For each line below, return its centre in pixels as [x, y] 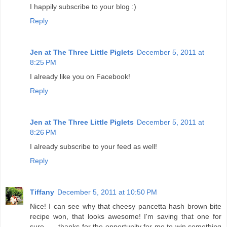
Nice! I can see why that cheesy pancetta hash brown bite [126, 206]
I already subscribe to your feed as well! [93, 147]
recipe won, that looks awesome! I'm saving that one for [126, 217]
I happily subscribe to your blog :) [83, 7]
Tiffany [42, 192]
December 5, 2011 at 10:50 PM [107, 192]
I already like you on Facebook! [80, 77]
